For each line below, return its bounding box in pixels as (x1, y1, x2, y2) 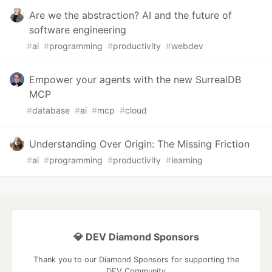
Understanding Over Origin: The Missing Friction (29, 138, 250, 151)
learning (171, 155, 203, 166)
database (32, 105, 70, 116)
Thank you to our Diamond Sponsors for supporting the (33, 255, 239, 265)
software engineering (29, 24, 126, 36)
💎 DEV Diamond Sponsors (73, 231, 199, 243)
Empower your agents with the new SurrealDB (29, 73, 241, 86)
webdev (171, 41, 203, 52)
